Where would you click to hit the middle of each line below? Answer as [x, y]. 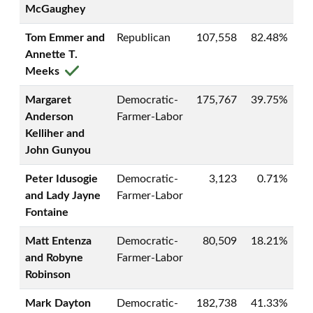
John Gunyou [58, 150]
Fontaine [47, 212]
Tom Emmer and [65, 38]
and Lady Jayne [63, 196]
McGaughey [55, 9]
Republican [144, 38]
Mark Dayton [58, 303]
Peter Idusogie [61, 179]
